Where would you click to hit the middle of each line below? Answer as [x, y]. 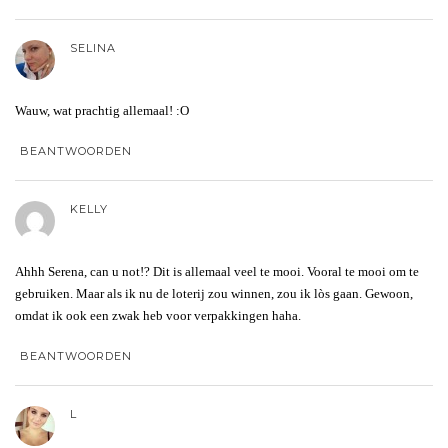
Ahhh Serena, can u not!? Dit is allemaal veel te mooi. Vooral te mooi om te [217, 272]
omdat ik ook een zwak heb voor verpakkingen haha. [158, 316]
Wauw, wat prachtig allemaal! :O [102, 111]
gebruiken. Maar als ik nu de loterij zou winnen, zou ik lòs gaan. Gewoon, [214, 294]
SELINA [93, 48]
